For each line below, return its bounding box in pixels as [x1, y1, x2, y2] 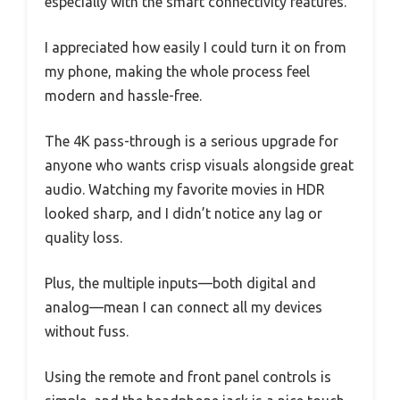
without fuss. [45, 322, 129, 339]
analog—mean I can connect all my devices [45, 298, 322, 315]
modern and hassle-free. [45, 87, 202, 104]
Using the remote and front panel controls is [45, 368, 331, 385]
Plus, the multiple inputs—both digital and [45, 274, 316, 291]
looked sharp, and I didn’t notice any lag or [45, 204, 322, 221]
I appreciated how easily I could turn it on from [45, 38, 346, 55]
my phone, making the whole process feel [45, 62, 310, 79]
